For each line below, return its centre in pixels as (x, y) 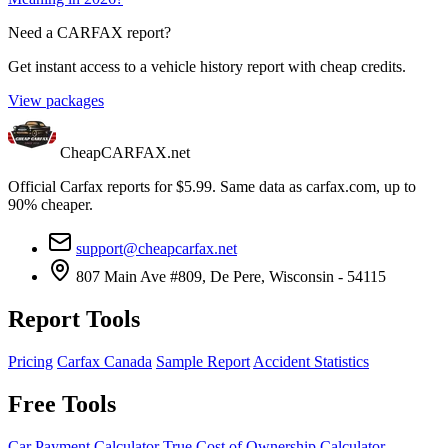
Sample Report (203, 362)
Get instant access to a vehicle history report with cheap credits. (207, 67)
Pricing (30, 362)
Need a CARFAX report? (89, 33)
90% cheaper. (50, 205)
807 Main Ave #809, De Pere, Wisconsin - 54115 (231, 277)
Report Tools (74, 319)
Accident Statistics (311, 362)
